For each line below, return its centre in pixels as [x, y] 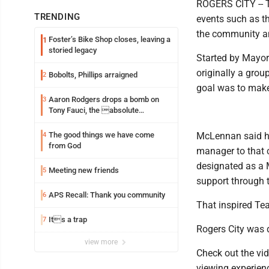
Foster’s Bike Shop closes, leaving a [110, 39]
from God [65, 145]
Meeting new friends [84, 170]
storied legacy [73, 50]
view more [102, 242]
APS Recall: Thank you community [107, 195]
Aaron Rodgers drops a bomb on [104, 99]
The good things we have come [101, 134]
